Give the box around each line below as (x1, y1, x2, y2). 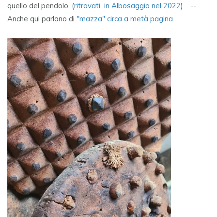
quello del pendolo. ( (7, 1, 74, 11)
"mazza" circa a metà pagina (77, 14, 173, 24)
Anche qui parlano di (7, 14, 77, 24)
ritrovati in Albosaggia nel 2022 (74, 1, 181, 11)
